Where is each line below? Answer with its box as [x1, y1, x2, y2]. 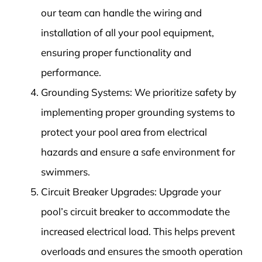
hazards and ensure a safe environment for [40, 146, 235, 158]
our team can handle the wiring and [40, 6, 202, 19]
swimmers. [40, 166, 90, 178]
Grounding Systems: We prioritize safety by [40, 86, 236, 99]
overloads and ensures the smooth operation [40, 245, 243, 258]
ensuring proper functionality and [40, 46, 191, 59]
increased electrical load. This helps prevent [40, 225, 235, 238]
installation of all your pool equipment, [40, 26, 214, 39]
